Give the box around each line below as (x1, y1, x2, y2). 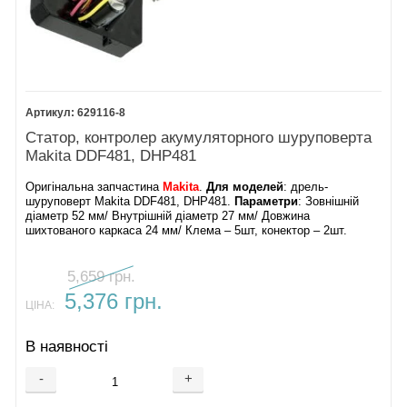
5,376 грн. (64, 290, 163, 314)
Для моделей (206, 180, 284, 194)
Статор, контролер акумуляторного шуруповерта (25, 128, 372, 146)
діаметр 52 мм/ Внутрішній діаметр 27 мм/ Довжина (25, 209, 311, 223)
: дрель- (283, 180, 329, 194)
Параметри (234, 194, 299, 208)
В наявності (25, 337, 109, 355)
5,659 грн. (67, 268, 136, 286)
